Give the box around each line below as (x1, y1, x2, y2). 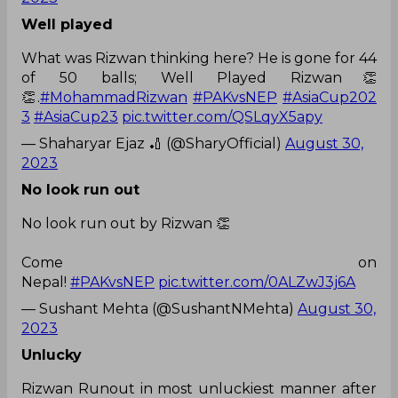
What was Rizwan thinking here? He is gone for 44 (21, 49, 377, 67)
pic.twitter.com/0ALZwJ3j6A (158, 273, 355, 291)
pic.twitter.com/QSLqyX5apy (122, 107, 322, 125)
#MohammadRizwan (40, 88, 187, 106)
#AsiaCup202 (283, 88, 377, 106)
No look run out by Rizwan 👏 (21, 214, 230, 232)
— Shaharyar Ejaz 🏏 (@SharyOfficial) (21, 134, 285, 152)
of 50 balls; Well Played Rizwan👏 (21, 68, 377, 86)
